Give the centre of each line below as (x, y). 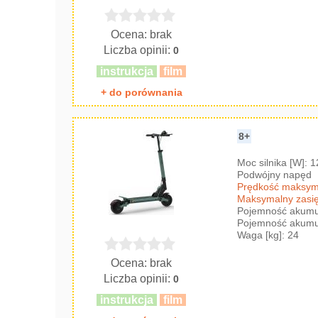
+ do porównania (141, 92)
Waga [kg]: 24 (268, 235)
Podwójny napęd (275, 174)
